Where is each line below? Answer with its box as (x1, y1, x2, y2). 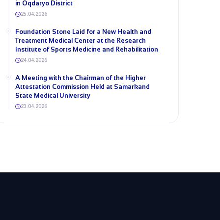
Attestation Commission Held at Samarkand (15, 83, 150, 90)
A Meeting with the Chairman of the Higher (15, 74, 146, 82)
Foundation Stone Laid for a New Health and (15, 28, 151, 35)
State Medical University (15, 92, 90, 99)
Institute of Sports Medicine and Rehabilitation (15, 46, 158, 53)
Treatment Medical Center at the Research (15, 37, 146, 44)
